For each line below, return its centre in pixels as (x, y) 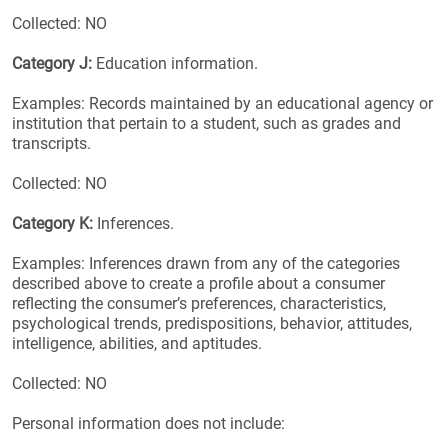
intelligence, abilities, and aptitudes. (137, 343)
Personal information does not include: (148, 423)
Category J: (52, 63)
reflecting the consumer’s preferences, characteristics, (199, 303)
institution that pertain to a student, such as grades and (206, 123)
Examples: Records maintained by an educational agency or (222, 103)
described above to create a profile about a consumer (198, 283)
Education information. (175, 63)
